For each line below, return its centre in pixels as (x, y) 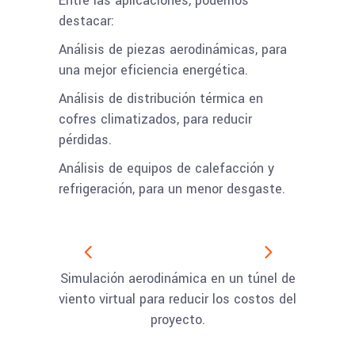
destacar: (86, 21)
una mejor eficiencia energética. (153, 70)
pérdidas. (85, 140)
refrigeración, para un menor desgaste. (172, 189)
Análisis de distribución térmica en (161, 99)
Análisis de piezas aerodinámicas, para (173, 50)
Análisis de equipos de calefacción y (166, 168)
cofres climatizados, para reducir (155, 119)
